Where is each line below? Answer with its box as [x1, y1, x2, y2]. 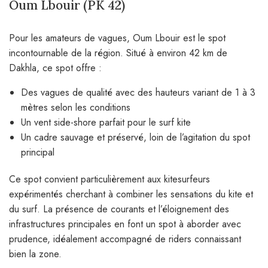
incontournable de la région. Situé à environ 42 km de [9, 45, 227, 60]
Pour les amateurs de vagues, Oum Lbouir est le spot [9, 31, 226, 45]
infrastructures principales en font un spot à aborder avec [9, 217, 241, 231]
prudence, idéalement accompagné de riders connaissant [9, 232, 241, 246]
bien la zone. [9, 246, 62, 261]
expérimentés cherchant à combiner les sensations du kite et [9, 187, 253, 201]
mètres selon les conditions [21, 100, 130, 114]
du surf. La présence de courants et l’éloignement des [9, 202, 229, 216]
